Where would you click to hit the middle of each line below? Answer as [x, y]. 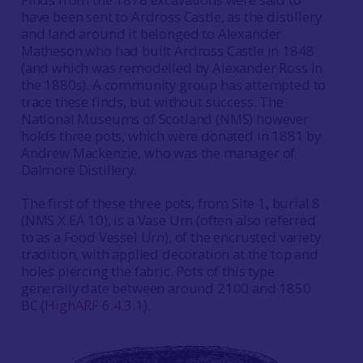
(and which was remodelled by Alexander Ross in [172, 68]
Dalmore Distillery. [79, 170]
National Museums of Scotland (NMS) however [164, 119]
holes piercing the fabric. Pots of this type [147, 271]
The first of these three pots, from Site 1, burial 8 [171, 203]
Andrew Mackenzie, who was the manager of [158, 153]
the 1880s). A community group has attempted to [173, 85]
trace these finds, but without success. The [152, 102]
